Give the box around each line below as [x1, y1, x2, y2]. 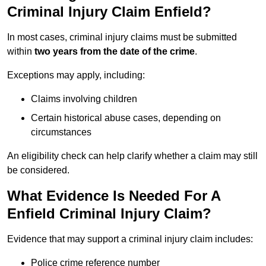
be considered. [7, 165, 69, 176]
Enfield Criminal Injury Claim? [7, 205, 211, 222]
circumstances [31, 127, 91, 138]
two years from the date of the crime [34, 46, 195, 57]
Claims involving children [31, 94, 137, 104]
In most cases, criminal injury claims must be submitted [7, 32, 237, 43]
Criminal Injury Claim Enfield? [7, 4, 211, 20]
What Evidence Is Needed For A [7, 188, 220, 204]
